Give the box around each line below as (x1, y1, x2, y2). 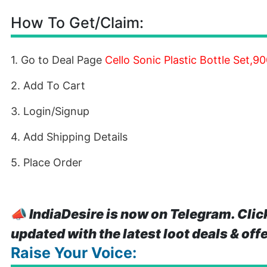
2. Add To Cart (11, 79, 85, 92)
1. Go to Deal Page (11, 54, 105, 66)
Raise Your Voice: (11, 244, 136, 262)
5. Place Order (11, 156, 82, 169)
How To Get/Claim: (11, 14, 144, 32)
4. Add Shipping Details (11, 131, 128, 143)
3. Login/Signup (11, 105, 89, 117)
